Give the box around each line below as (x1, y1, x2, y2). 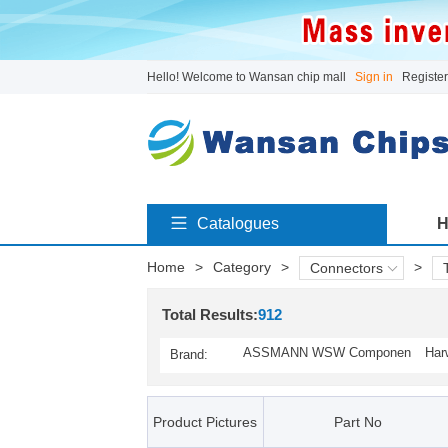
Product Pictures (153, 414, 257, 430)
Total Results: (161, 306, 258, 323)
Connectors (309, 260, 383, 276)
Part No (334, 414, 382, 430)
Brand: (169, 347, 208, 362)
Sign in (354, 70, 393, 84)
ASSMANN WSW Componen (242, 345, 411, 360)
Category (212, 259, 271, 275)
